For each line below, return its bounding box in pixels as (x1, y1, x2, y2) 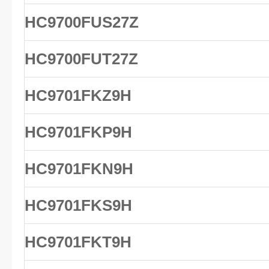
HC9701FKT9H (25, 233, 131, 251)
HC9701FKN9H (25, 160, 133, 178)
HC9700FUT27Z (25, 50, 138, 68)
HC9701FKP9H (25, 123, 132, 141)
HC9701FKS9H (25, 196, 132, 214)
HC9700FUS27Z (25, 13, 139, 31)
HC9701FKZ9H (25, 86, 131, 104)
